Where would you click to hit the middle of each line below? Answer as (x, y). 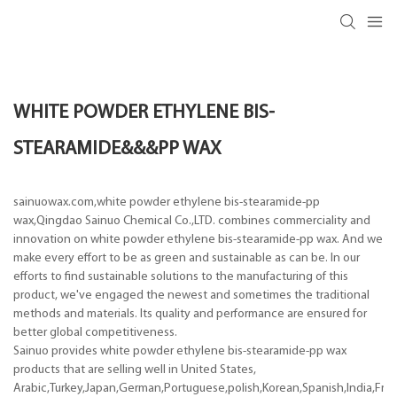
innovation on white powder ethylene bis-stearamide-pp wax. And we (198, 239)
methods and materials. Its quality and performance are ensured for (190, 314)
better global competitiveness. (95, 332)
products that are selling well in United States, (135, 370)
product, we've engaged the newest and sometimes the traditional (191, 295)
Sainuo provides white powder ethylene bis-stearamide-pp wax (180, 351)
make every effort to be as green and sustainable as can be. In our (187, 258)
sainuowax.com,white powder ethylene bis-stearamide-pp (167, 202)
